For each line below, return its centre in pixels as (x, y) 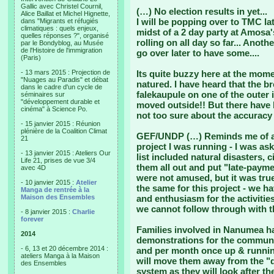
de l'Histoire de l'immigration (61, 50)
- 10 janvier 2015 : (48, 182)
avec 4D (33, 168)
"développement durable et (60, 102)
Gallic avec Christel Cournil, (62, 6)
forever (32, 219)
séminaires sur (43, 94)
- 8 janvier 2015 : (46, 212)
